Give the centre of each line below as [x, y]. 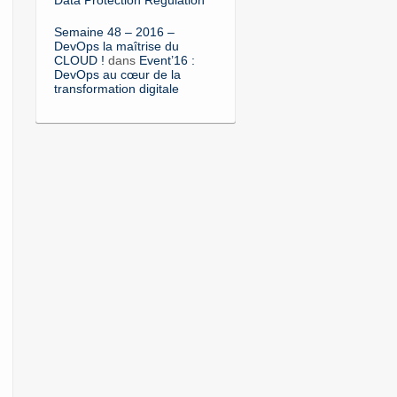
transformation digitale [116, 88]
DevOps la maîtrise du [116, 46]
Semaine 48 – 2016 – [114, 31]
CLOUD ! [79, 60]
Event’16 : [167, 60]
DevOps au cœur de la [117, 74]
